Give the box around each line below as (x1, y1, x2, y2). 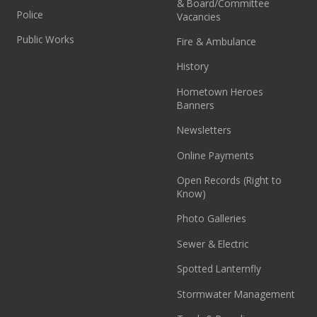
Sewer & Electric (177, 236, 249, 250)
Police (17, 8, 44, 22)
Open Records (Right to (177, 173, 282, 188)
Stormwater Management (177, 287, 296, 301)
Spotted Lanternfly (177, 262, 262, 276)
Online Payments (177, 148, 255, 162)
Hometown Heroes (177, 84, 264, 98)
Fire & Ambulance (177, 35, 257, 49)
